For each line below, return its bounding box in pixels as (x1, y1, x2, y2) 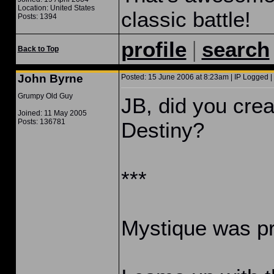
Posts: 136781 (17, 117, 65, 126)
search (201, 37, 270, 61)
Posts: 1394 (17, 12, 57, 21)
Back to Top (17, 45, 59, 53)
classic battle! (120, 7, 251, 31)
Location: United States (17, 4, 95, 12)
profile (120, 37, 187, 61)
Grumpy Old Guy (17, 92, 73, 100)
